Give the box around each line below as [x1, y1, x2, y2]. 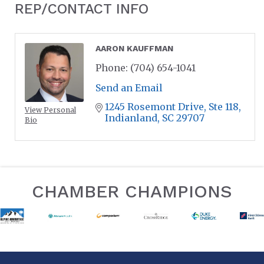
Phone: [95, 61, 128, 74]
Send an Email [95, 81, 163, 94]
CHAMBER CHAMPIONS [32, 180, 232, 202]
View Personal [25, 105, 76, 114]
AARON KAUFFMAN [95, 43, 173, 53]
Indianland [105, 111, 157, 124]
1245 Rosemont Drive [105, 100, 204, 113]
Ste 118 [209, 100, 239, 113]
